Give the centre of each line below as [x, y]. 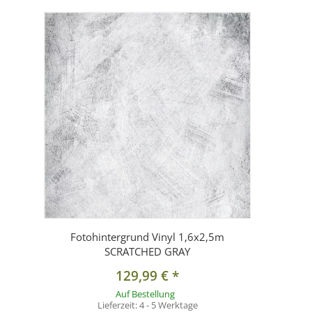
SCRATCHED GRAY [147, 252]
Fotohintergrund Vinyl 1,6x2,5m [147, 237]
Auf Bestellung [145, 294]
